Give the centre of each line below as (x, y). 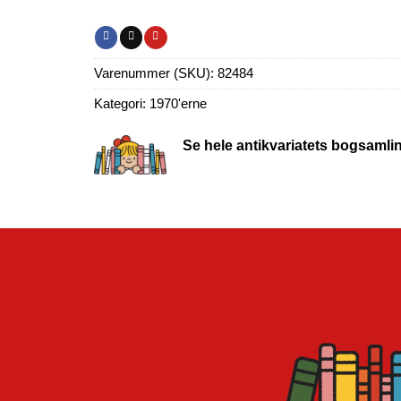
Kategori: (122, 103)
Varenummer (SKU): (156, 73)
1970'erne (178, 103)
